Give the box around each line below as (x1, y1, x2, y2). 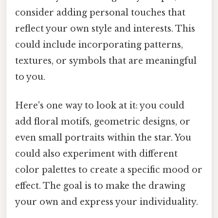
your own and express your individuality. (15, 197, 198, 208)
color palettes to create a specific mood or (15, 164, 202, 176)
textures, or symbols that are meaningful (15, 55, 197, 67)
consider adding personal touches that (15, 7, 185, 18)
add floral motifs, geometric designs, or (15, 116, 190, 127)
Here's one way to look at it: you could (15, 100, 184, 111)
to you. (15, 72, 45, 83)
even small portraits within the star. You (15, 132, 191, 144)
